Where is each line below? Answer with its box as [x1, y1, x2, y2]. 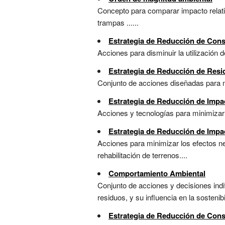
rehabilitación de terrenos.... [97, 150, 187, 161]
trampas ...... [97, 17, 139, 28]
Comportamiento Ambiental [108, 168, 205, 179]
